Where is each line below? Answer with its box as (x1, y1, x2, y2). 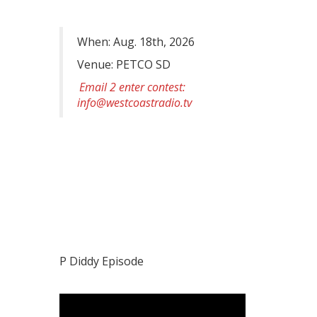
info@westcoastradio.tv (76, 94, 192, 110)
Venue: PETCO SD (76, 56, 171, 72)
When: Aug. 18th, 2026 (76, 33, 195, 50)
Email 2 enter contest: (79, 79, 185, 95)
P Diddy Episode (59, 253, 144, 269)
